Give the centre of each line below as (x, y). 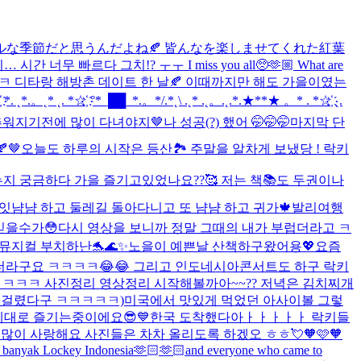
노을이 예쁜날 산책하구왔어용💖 (222, 246)
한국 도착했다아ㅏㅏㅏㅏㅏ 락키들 (250, 317)
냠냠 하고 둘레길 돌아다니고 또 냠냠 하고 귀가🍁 (151, 207)
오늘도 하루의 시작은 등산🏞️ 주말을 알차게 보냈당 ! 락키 (185, 148)
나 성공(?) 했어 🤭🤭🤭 (227, 122)
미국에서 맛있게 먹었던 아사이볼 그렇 (234, 300)
